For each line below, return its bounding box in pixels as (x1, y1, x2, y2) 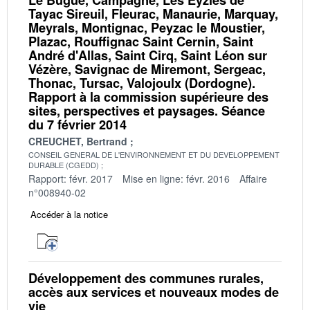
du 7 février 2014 (28, 115, 127, 134)
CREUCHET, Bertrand (28, 134, 127, 148)
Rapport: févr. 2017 (28, 171, 113, 185)
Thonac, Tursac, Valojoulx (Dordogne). (28, 73, 255, 92)
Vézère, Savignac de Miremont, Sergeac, (28, 60, 266, 78)
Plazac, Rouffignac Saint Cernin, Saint (28, 32, 253, 51)
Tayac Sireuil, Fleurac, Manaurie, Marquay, (28, 4, 278, 23)
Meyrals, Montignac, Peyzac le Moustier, (28, 18, 265, 37)
